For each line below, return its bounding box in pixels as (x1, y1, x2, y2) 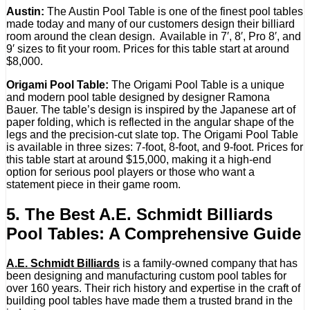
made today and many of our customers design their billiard (6, 18, 295, 30)
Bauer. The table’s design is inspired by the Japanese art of (6, 104, 295, 116)
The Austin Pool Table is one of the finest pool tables (44, 6, 303, 18)
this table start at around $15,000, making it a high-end (6, 154, 271, 166)
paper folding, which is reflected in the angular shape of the (6, 116, 294, 129)
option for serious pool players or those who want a (6, 166, 255, 179)
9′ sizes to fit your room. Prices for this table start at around (6, 43, 289, 55)
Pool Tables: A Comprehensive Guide (6, 224, 301, 244)
